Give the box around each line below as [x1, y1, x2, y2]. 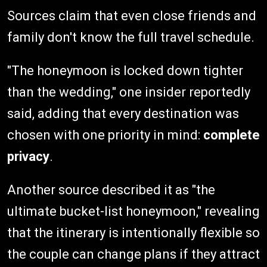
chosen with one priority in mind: [7, 127, 203, 142]
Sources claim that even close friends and [7, 8, 256, 23]
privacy [7, 148, 49, 164]
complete [203, 127, 260, 142]
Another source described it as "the [7, 182, 215, 197]
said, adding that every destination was [7, 105, 239, 121]
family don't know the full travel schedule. [7, 29, 254, 45]
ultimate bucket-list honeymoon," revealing [7, 203, 260, 219]
